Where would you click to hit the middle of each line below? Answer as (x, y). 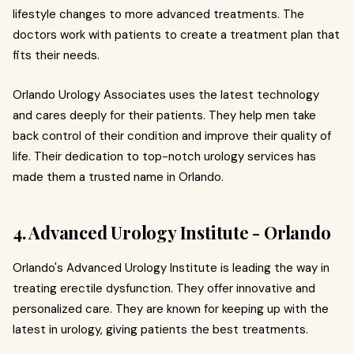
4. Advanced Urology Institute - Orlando (172, 232)
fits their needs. (56, 55)
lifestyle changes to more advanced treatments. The (158, 14)
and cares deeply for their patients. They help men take (164, 115)
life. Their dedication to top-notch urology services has (164, 156)
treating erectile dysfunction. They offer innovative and (164, 288)
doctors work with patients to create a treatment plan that (176, 34)
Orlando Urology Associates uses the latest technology (166, 94)
